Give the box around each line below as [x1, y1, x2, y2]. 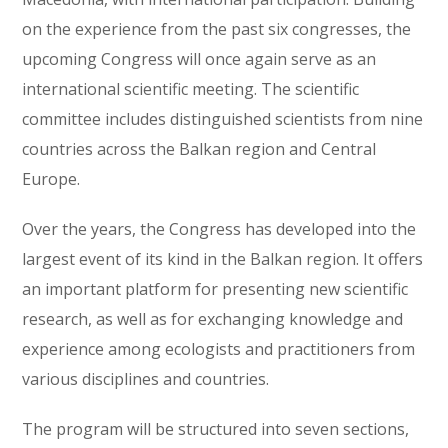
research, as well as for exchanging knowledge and [22, 308, 404, 331]
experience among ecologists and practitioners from [22, 338, 416, 361]
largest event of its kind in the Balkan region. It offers [22, 248, 424, 271]
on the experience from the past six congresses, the [22, 18, 412, 41]
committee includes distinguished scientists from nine [22, 108, 424, 131]
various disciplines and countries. [22, 368, 270, 391]
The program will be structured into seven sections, [22, 418, 410, 441]
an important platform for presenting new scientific [22, 278, 409, 301]
